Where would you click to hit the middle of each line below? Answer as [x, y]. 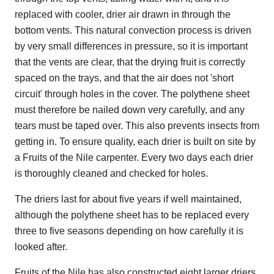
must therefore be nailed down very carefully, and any [130, 109]
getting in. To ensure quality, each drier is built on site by [135, 141]
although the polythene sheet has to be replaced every [132, 215]
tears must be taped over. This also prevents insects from [137, 125]
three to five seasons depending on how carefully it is [129, 231]
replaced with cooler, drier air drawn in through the [123, 14]
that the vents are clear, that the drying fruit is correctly [130, 62]
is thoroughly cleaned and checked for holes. [111, 173]
